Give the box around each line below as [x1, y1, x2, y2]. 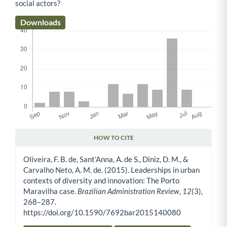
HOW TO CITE [93, 134, 134, 142]
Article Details [15, 140, 72, 152]
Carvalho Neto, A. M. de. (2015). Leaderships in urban [23, 165, 200, 175]
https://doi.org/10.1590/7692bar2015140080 [23, 208, 181, 217]
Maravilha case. [23, 186, 78, 196]
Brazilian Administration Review [78, 186, 179, 196]
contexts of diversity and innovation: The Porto [23, 176, 179, 185]
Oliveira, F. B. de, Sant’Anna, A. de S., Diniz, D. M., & [23, 155, 188, 164]
